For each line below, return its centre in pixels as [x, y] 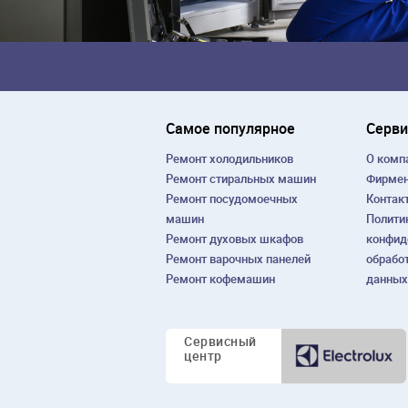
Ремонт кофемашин [220, 279]
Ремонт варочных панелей [238, 259]
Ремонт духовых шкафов [235, 239]
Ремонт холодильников [229, 159]
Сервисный [220, 342]
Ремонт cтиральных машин [241, 179]
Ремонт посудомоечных [232, 199]
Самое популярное [230, 129]
